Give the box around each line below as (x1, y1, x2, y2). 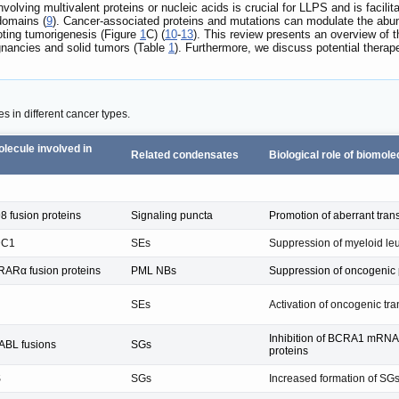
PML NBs (131, 264, 176, 277)
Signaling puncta (131, 208, 213, 222)
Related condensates (131, 148, 239, 161)
